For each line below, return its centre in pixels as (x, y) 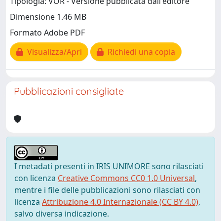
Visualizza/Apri (53, 52)
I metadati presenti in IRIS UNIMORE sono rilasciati (109, 166)
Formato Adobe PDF (47, 33)
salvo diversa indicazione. (62, 214)
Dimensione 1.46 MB (48, 17)
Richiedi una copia (139, 52)
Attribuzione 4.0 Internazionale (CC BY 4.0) (120, 202)
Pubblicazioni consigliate (69, 91)
